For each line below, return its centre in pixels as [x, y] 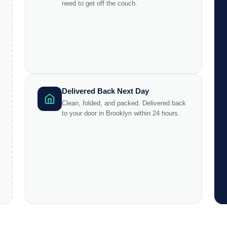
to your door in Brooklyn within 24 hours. [121, 113]
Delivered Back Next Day [105, 91]
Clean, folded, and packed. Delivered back [124, 103]
